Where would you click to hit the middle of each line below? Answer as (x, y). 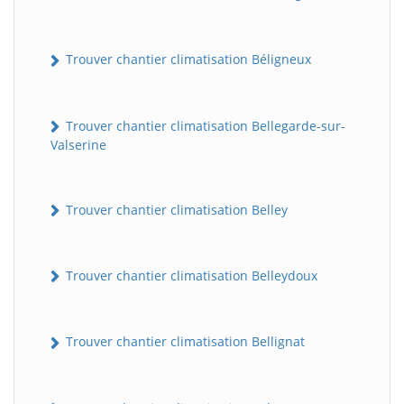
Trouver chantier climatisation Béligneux (187, 60)
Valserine (78, 144)
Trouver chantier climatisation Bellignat (184, 342)
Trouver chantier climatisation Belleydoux (190, 276)
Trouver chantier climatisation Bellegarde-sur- (204, 125)
